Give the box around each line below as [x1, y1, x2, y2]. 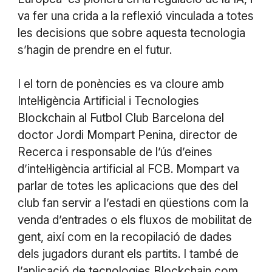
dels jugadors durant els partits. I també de [17, 246, 239, 261]
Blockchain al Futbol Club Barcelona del [17, 110, 224, 125]
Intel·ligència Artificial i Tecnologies [17, 93, 199, 108]
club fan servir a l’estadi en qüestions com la [17, 195, 248, 210]
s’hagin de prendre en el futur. [17, 42, 175, 57]
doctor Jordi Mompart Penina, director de [17, 127, 237, 142]
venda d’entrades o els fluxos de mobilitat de [17, 212, 252, 227]
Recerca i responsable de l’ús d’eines [17, 144, 212, 159]
